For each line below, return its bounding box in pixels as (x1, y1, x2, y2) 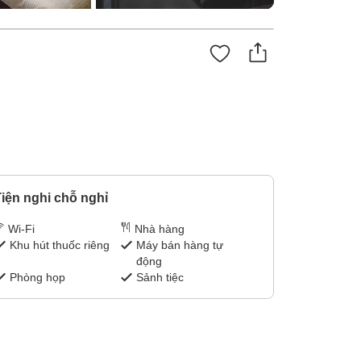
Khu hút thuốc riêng (9, 239, 110, 252)
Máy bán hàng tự (136, 239, 224, 252)
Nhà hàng (135, 222, 185, 236)
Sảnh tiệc (136, 271, 185, 284)
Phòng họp (9, 271, 65, 284)
